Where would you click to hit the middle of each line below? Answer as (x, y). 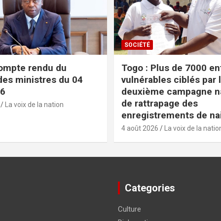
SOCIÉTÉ (137, 45)
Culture (129, 209)
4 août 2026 (140, 128)
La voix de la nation (34, 104)
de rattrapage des (160, 103)
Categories (150, 188)
